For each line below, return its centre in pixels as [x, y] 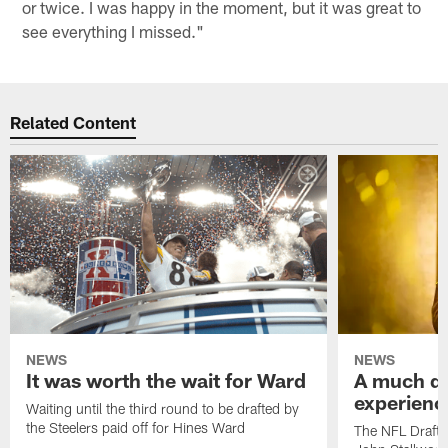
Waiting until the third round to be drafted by [163, 408]
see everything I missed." [113, 30]
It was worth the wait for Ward [166, 379]
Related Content [73, 122]
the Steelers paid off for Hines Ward [136, 427]
